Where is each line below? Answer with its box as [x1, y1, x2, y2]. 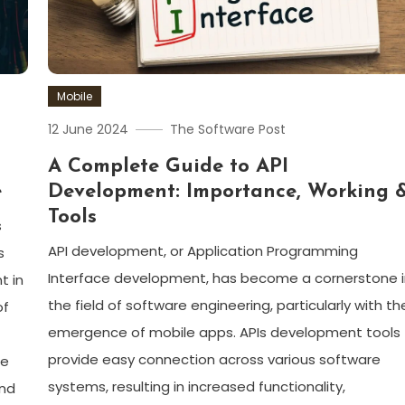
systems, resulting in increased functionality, [48, 376, 346, 396]
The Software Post [170, 119, 287, 138]
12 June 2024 [48, 119, 129, 138]
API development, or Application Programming [48, 240, 359, 260]
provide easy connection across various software [48, 349, 381, 369]
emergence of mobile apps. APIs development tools [48, 322, 401, 342]
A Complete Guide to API [48, 155, 289, 177]
